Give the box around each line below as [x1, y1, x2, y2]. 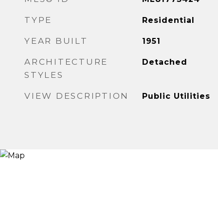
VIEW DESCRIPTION [24, 91, 129, 101]
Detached [142, 57, 187, 67]
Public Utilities [142, 91, 210, 101]
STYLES [24, 70, 64, 80]
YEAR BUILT [24, 36, 88, 46]
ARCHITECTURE [24, 57, 108, 67]
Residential [142, 16, 195, 25]
